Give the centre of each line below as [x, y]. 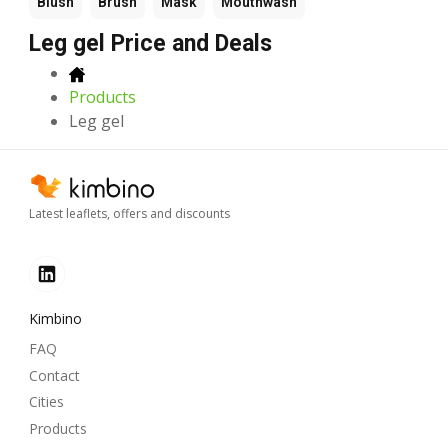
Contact [54, 375]
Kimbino [55, 319]
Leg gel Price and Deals [150, 43]
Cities [46, 402]
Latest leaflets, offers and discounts [129, 214]
